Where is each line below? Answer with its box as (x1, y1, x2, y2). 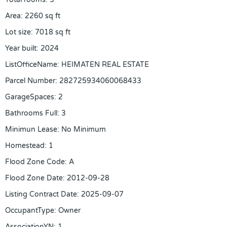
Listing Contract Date (5, 190, 77, 199)
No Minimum (61, 125, 106, 134)
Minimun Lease (5, 125, 57, 134)
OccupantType (5, 206, 54, 215)
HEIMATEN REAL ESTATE (61, 60, 149, 69)
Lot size (5, 28, 31, 36)
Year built (5, 44, 36, 53)
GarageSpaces (5, 93, 54, 101)
